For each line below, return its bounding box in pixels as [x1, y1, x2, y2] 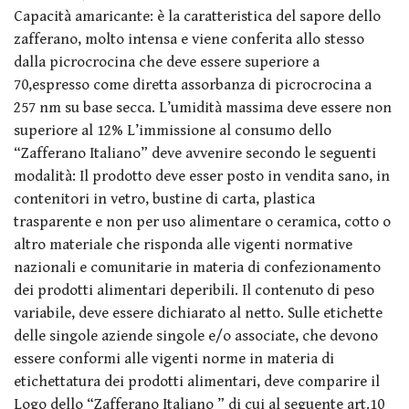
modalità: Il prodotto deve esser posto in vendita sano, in [14, 166, 390, 185]
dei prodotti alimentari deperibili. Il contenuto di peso [14, 280, 374, 299]
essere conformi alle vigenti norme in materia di [14, 349, 334, 368]
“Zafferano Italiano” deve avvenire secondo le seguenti [14, 143, 376, 163]
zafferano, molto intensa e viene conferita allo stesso [14, 29, 364, 48]
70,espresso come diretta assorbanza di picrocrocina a [14, 75, 372, 94]
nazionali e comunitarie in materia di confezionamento [14, 257, 381, 277]
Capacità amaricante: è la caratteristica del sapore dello [14, 6, 381, 26]
